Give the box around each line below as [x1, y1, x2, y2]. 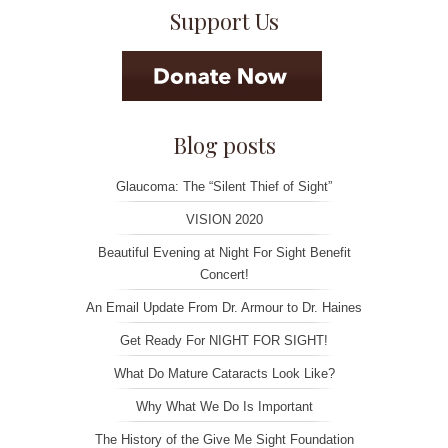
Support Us [169, 6, 279, 37]
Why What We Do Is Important [135, 398, 313, 414]
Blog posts [172, 129, 276, 160]
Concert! [199, 266, 249, 282]
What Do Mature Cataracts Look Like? [113, 365, 335, 381]
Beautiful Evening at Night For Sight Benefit [97, 244, 351, 260]
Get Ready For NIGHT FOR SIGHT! [120, 332, 328, 348]
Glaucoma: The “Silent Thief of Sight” [116, 178, 332, 194]
